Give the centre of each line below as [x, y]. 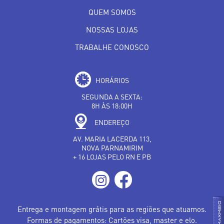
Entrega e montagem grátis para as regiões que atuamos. [112, 209]
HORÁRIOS [112, 80]
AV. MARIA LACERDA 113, [112, 138]
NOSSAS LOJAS [112, 29]
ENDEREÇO [112, 122]
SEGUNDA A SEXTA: [112, 96]
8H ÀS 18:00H [112, 105]
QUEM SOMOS [112, 12]
